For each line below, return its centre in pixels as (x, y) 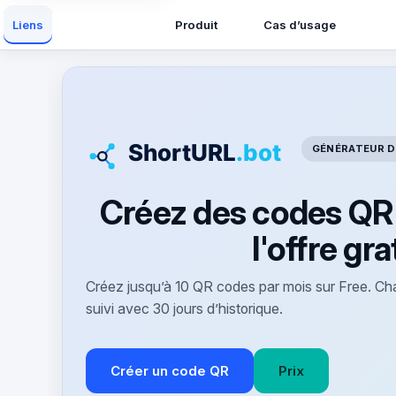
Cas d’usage (299, 24)
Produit (197, 24)
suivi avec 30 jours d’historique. (184, 309)
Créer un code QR (169, 371)
